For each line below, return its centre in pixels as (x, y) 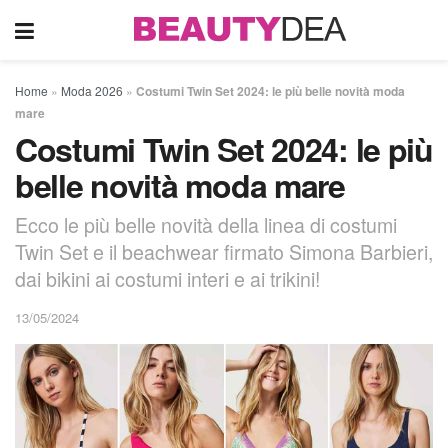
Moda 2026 (92, 90)
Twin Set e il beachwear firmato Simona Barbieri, (224, 251)
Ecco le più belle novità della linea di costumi (206, 224)
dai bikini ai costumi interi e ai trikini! (167, 278)
